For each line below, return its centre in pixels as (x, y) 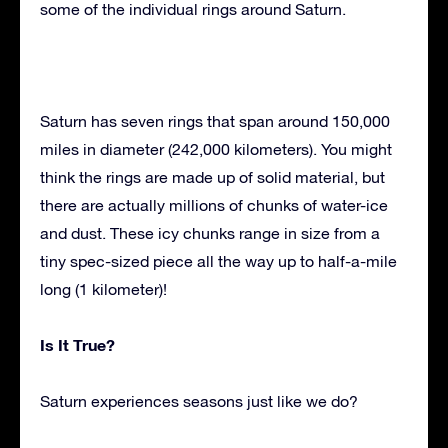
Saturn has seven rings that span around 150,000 (215, 120)
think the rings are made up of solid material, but (212, 176)
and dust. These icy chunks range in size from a (210, 232)
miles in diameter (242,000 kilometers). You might (216, 148)
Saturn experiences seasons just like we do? (199, 400)
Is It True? (77, 344)
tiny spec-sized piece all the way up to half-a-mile (218, 260)
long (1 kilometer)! (103, 288)
